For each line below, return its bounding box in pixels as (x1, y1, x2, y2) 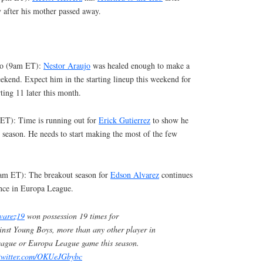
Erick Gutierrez (99, 114, 150, 126)
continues (159, 168, 193, 180)
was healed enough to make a (90, 60, 190, 72)
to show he (150, 114, 188, 126)
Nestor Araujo (43, 60, 90, 72)
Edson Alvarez (110, 168, 159, 180)
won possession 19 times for (25, 210, 119, 221)
